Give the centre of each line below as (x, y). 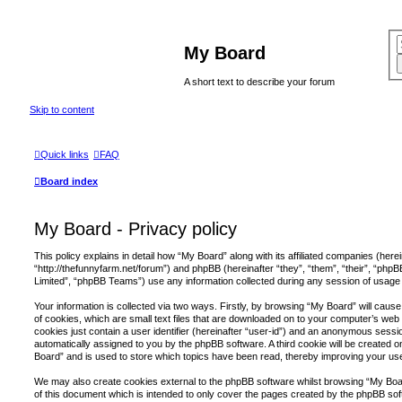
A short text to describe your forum (259, 82)
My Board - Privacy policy (135, 229)
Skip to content (62, 109)
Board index (69, 182)
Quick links (65, 155)
